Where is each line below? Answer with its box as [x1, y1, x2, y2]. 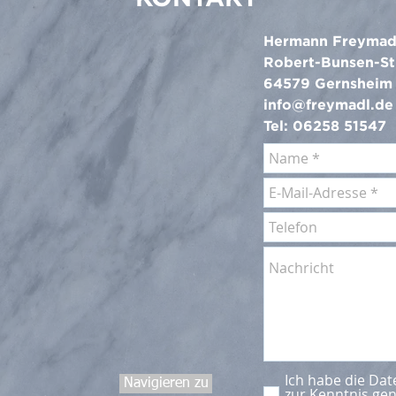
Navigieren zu [123, 377, 209, 391]
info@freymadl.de [263, 96, 393, 112]
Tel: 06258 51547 [263, 118, 386, 133]
